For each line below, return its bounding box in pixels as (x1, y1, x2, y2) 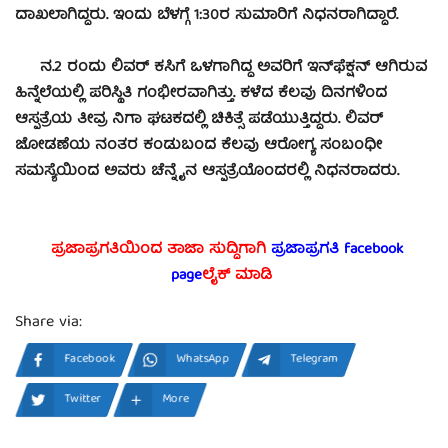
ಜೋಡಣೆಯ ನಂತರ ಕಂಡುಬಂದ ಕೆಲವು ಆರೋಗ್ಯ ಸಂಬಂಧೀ (15, 133, 382, 160)
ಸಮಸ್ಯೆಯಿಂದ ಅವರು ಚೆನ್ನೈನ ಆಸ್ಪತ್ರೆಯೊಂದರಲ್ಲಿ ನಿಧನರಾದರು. (15, 159, 404, 186)
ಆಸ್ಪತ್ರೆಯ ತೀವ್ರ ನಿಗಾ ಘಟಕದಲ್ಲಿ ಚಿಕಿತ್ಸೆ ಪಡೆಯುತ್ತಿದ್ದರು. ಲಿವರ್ (15, 107, 383, 134)
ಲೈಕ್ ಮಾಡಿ (202, 263, 277, 290)
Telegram (290, 349, 339, 371)
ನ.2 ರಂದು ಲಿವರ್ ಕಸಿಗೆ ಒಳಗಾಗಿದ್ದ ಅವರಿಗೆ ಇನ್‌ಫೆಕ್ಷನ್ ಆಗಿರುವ (15, 55, 427, 82)
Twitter (64, 389, 102, 411)
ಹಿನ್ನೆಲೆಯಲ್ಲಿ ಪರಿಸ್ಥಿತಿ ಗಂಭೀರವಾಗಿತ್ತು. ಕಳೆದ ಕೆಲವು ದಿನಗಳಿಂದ (15, 81, 387, 108)
